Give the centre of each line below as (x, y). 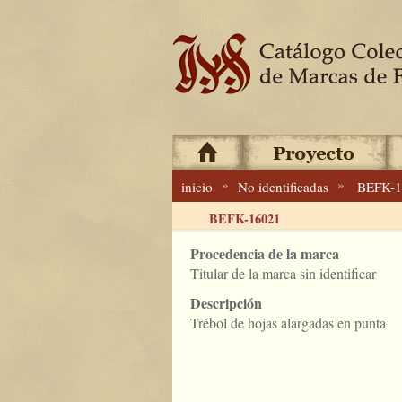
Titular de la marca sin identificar (283, 273)
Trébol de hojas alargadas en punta (288, 323)
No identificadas (283, 187)
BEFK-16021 (244, 218)
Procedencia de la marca (265, 253)
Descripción (226, 303)
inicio (197, 187)
